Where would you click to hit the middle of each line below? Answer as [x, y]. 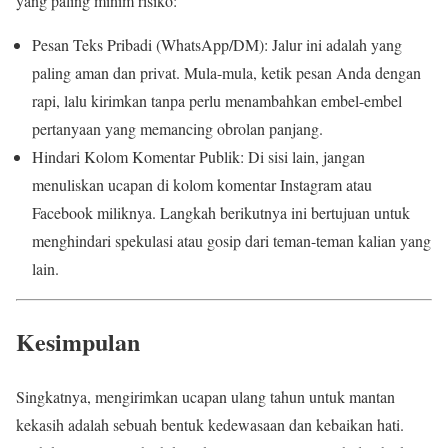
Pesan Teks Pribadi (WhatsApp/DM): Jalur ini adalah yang [217, 45]
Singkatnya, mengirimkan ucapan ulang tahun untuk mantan [205, 397]
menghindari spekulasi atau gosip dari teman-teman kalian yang [231, 241]
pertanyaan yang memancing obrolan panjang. [177, 129]
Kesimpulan [78, 342]
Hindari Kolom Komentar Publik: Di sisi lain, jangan [198, 157]
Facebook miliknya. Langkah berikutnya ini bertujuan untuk [221, 213]
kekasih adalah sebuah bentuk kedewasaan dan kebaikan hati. [210, 425]
